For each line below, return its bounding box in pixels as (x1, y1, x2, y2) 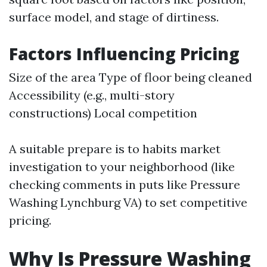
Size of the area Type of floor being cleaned (9, 70, 252, 85)
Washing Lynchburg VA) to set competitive (9, 195, 247, 210)
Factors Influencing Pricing (9, 42, 240, 65)
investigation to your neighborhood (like (9, 159, 235, 174)
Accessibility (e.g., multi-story (9, 88, 175, 103)
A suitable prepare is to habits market (9, 141, 221, 156)
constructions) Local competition (9, 105, 197, 120)
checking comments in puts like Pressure (9, 177, 240, 192)
